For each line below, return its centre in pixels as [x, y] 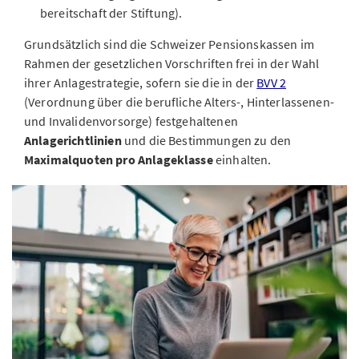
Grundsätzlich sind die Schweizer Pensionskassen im [169, 44]
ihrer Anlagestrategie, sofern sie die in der [141, 83]
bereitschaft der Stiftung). [111, 13]
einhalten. [242, 159]
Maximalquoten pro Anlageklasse [119, 159]
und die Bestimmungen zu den [208, 140]
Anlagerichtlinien [74, 140]
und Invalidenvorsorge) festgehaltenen [131, 121]
